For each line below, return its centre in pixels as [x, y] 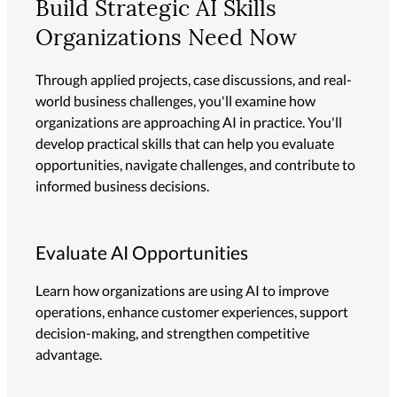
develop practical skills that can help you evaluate [185, 143]
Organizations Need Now [166, 40]
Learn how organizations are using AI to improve [182, 290]
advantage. [69, 354]
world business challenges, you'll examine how [175, 100]
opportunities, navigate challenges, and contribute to [195, 164]
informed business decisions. [122, 185]
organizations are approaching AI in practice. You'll [189, 121]
